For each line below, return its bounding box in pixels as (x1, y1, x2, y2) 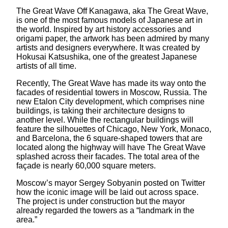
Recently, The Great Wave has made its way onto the (16, 78, 206, 88)
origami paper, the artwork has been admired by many (16, 34, 209, 43)
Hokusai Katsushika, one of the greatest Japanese (16, 52, 197, 61)
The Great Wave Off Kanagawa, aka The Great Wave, (16, 6, 208, 15)
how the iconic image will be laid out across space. (16, 187, 198, 196)
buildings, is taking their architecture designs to (16, 106, 185, 115)
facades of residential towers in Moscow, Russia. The (16, 88, 207, 97)
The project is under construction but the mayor (16, 196, 185, 206)
